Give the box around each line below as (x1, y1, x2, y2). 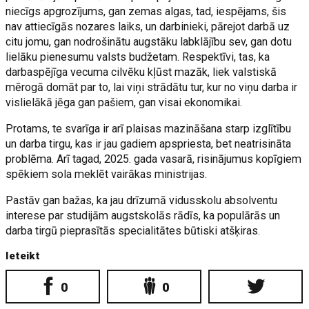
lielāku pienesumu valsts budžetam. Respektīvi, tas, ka (6, 50, 270, 63)
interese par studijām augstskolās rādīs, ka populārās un (6, 208, 281, 222)
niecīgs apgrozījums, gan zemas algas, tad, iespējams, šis (6, 4, 287, 18)
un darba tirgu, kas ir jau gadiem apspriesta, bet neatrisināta (6, 137, 292, 150)
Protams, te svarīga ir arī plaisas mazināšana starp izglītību (6, 121, 292, 135)
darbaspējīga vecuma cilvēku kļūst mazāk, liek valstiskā (6, 65, 277, 79)
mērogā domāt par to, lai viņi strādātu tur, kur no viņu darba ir (6, 80, 298, 94)
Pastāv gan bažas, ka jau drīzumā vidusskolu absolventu (6, 193, 278, 207)
